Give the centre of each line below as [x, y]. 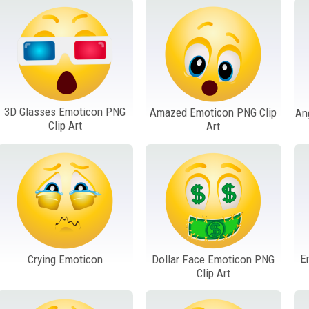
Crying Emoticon [65, 259]
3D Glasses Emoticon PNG [65, 112]
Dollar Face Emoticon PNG [213, 259]
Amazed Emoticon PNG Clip [213, 113]
